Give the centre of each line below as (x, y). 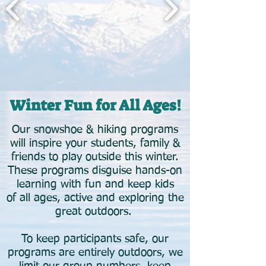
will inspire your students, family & (95, 143)
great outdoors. (95, 212)
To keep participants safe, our (95, 239)
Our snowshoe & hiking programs (95, 130)
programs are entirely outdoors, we (95, 253)
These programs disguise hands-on (95, 171)
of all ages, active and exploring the (95, 198)
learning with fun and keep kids (95, 184)
